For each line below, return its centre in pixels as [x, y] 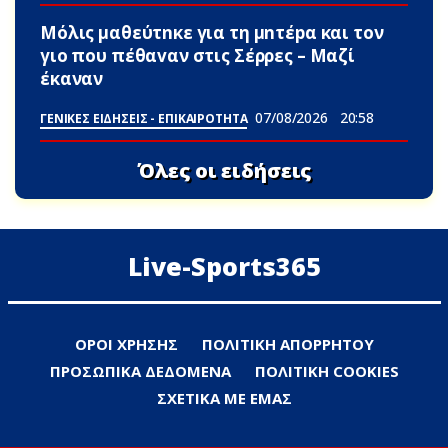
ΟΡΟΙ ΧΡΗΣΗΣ [126, 344]
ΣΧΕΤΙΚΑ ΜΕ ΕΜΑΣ [224, 398]
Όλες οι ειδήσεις [224, 170]
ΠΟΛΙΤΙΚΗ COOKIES [326, 371]
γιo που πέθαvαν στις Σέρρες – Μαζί [197, 56]
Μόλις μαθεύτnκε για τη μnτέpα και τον [212, 33]
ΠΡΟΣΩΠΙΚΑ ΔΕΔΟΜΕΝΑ [140, 371]
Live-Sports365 [224, 266]
